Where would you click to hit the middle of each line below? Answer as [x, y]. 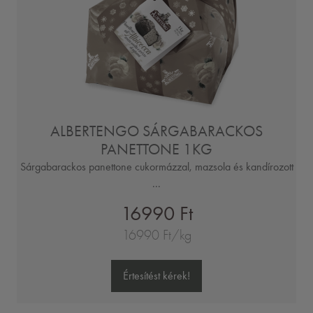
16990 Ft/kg [156, 235]
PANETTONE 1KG [156, 150]
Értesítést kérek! [156, 276]
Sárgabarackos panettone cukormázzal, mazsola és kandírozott [156, 167]
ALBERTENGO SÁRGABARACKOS [156, 131]
